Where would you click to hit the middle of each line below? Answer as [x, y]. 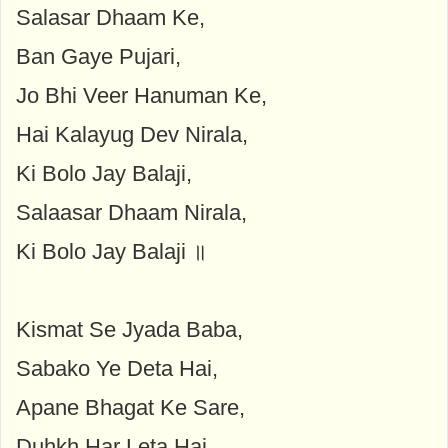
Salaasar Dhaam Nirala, [131, 212]
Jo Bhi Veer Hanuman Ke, [141, 95]
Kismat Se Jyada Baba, [129, 329]
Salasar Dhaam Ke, [110, 17]
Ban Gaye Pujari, [98, 56]
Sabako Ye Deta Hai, [117, 368]
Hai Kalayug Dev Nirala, [132, 134]
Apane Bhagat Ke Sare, [130, 407]
